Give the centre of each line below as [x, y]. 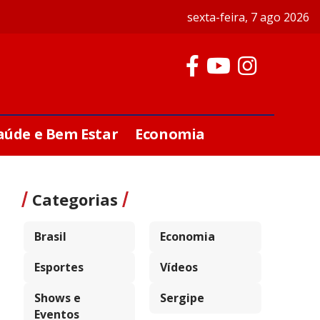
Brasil [50, 236]
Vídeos [179, 267]
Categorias [75, 199]
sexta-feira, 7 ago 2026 [248, 17]
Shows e [57, 298]
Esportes [59, 267]
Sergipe [182, 298]
